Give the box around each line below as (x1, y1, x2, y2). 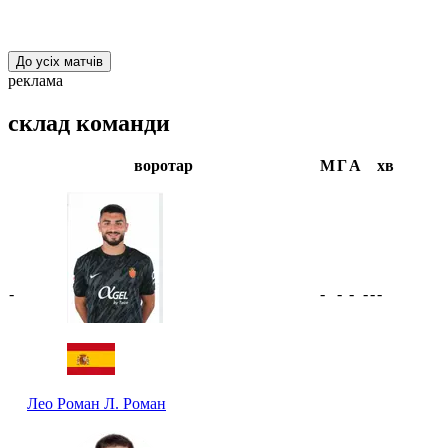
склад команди (8, 110, 170, 137)
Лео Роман (27, 394, 104, 412)
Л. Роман (104, 394, 166, 412)
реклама (8, 72, 63, 90)
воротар (134, 156, 193, 174)
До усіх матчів (16, 54, 103, 70)
